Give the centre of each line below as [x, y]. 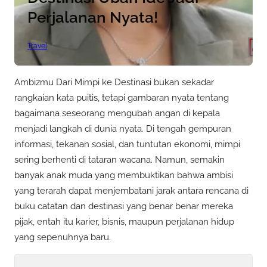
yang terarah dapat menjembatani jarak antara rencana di [131, 190]
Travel [37, 46]
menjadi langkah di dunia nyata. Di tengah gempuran [123, 128]
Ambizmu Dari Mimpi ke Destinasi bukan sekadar [114, 82]
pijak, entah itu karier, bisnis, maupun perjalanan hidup [124, 221]
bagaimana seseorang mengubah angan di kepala [117, 113]
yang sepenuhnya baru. [63, 237]
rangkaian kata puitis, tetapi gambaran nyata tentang [122, 97]
